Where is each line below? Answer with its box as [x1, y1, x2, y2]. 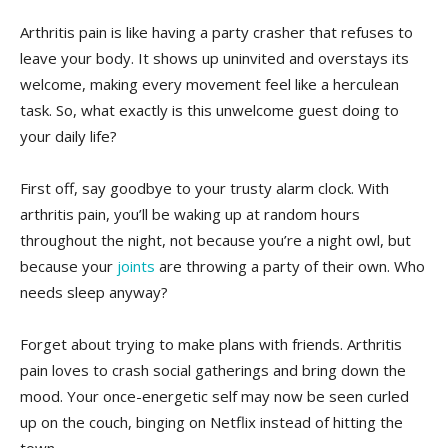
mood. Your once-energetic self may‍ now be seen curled [20, 386, 409, 407]
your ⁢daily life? [20, 126, 117, 147]
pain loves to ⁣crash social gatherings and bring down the [20, 360, 406, 381]
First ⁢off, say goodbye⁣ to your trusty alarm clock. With [20, 178, 389, 199]
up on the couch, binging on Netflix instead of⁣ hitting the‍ [20, 412, 403, 433]
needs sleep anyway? [20, 282, 168, 303]
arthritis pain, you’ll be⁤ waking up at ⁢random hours [20, 204, 360, 225]
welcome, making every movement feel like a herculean [20, 74, 399, 95]
